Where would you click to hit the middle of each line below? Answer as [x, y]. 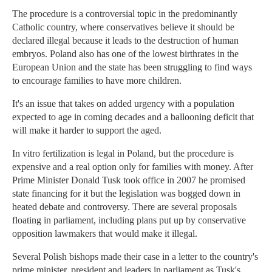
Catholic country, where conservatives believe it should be [123, 27]
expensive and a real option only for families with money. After [133, 167]
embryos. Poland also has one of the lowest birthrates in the [125, 54]
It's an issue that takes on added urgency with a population [123, 104]
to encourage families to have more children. [97, 81]
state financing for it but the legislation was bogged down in [126, 194]
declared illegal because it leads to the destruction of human [125, 41]
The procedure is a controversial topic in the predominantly [125, 14]
